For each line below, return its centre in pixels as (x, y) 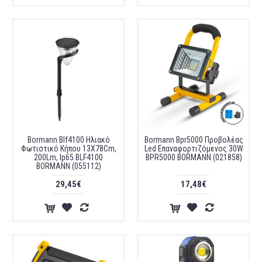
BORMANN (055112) (68, 166)
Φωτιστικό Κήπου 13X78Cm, (68, 149)
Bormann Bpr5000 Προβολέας (194, 140)
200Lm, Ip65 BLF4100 (68, 157)
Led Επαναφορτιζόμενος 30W (194, 149)
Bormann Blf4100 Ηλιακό (68, 140)
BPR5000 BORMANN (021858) (194, 157)
